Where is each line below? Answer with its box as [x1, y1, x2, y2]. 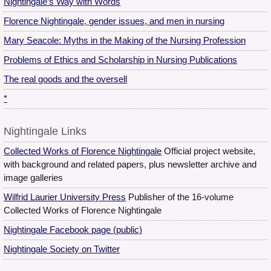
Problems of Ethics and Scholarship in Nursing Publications [4, 55, 238, 65]
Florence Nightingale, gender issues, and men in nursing [4, 16, 225, 27]
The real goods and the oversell [4, 74, 128, 85]
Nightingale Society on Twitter [4, 244, 120, 255]
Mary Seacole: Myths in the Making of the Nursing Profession [4, 36, 246, 46]
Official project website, [162, 146, 256, 157]
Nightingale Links [4, 125, 87, 138]
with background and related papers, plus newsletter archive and [4, 160, 257, 170]
